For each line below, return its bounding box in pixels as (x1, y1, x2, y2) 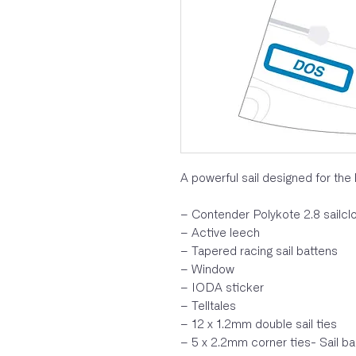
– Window (180, 264, 234, 277)
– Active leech (180, 227, 260, 240)
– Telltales (180, 300, 236, 313)
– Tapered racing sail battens (180, 246, 338, 258)
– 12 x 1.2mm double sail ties (180, 319, 337, 331)
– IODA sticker (180, 282, 264, 295)
